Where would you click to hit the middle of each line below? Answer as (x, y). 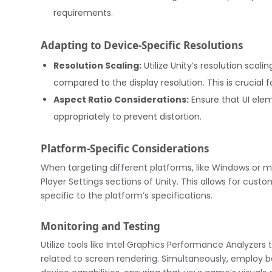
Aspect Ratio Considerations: (121, 100)
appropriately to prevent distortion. (128, 117)
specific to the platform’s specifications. (127, 195)
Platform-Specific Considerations (125, 149)
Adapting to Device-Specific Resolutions (142, 45)
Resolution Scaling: (98, 66)
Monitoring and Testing (101, 226)
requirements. (83, 13)
